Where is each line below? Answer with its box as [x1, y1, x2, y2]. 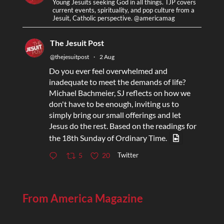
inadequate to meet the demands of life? [48, 76, 185, 86]
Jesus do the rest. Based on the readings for [48, 120, 196, 130]
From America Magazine [22, 191, 143, 205]
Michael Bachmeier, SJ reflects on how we [48, 87, 190, 97]
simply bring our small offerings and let [48, 109, 181, 119]
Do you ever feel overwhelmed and [48, 65, 167, 75]
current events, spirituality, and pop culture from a [52, 5, 194, 14]
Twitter [117, 150, 138, 159]
